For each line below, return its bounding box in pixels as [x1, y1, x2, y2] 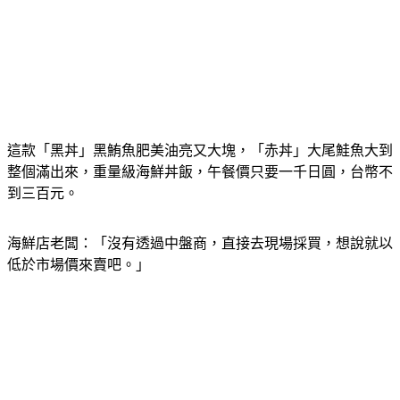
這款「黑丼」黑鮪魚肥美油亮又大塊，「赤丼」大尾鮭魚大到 [7, 164, 393, 180]
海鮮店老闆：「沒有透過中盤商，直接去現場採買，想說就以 [7, 257, 393, 273]
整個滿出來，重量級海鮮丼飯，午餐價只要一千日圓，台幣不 [7, 186, 393, 202]
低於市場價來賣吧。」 [7, 279, 150, 295]
